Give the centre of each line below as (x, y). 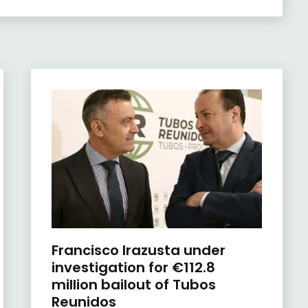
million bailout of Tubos (133, 284)
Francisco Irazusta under (138, 250)
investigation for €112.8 (133, 267)
